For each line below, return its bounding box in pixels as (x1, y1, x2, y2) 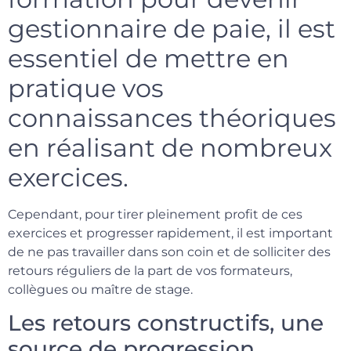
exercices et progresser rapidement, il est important (8, 225, 333, 241)
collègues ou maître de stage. (8, 281, 193, 297)
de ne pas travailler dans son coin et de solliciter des (8, 244, 331, 259)
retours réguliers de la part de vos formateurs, (8, 262, 292, 278)
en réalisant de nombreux (8, 132, 332, 163)
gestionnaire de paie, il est (8, 13, 335, 44)
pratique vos (8, 72, 164, 103)
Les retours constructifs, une (8, 309, 324, 337)
